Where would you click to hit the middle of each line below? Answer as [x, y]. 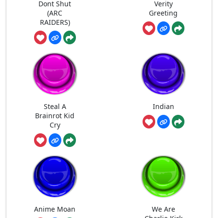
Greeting [163, 13]
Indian [163, 107]
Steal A [55, 107]
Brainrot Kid [55, 116]
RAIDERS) [55, 22]
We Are [163, 209]
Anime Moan [55, 209]
